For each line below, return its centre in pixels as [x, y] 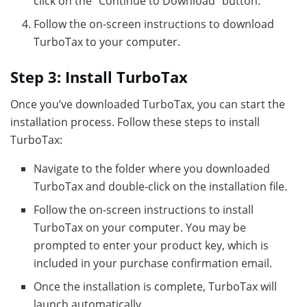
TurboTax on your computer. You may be [140, 227]
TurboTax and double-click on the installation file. [161, 186]
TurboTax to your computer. [107, 41]
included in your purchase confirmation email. [153, 263]
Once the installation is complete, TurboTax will [156, 286]
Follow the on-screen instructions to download [154, 24]
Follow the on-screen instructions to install [144, 209]
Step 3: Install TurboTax [99, 77]
